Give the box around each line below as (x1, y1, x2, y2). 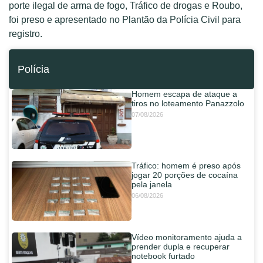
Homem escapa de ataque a (131, 89, 237, 99)
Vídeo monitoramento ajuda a (131, 232, 242, 242)
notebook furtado (131, 251, 195, 261)
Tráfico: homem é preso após (131, 161, 241, 171)
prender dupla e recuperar (131, 242, 230, 252)
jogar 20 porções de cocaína (131, 170, 238, 180)
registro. (9, 28, 42, 39)
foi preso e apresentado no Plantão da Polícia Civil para (9, 14, 241, 25)
